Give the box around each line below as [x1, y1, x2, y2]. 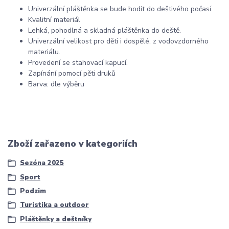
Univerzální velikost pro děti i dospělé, [28, 36, 153, 46]
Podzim [19, 187, 46, 196]
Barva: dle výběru [28, 79, 84, 89]
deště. [162, 25, 181, 35]
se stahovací [62, 57, 103, 67]
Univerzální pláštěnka [28, 4, 100, 14]
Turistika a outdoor [19, 200, 89, 210]
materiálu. [28, 47, 60, 57]
